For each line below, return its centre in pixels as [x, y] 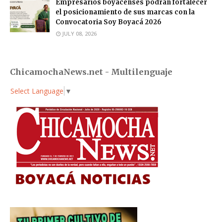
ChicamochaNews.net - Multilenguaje [91, 72]
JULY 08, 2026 [79, 34]
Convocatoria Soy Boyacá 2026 [109, 22]
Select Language [37, 91]
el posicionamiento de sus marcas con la [125, 12]
